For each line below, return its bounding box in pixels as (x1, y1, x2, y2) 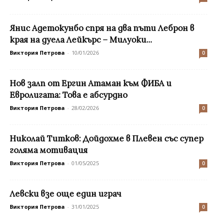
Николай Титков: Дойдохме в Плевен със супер (10, 133, 203, 144)
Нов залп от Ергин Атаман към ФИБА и (10, 78, 171, 89)
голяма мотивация (10, 145, 88, 155)
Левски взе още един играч (10, 188, 122, 199)
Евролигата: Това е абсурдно (10, 90, 127, 100)
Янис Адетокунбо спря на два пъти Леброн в (10, 23, 194, 33)
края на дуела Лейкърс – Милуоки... (10, 34, 152, 45)
